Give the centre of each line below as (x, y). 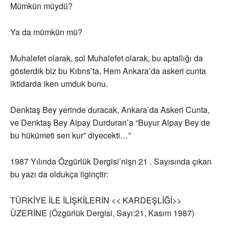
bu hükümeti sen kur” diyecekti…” (71, 135)
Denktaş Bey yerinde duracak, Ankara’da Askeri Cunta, (110, 110)
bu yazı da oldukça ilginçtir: (59, 174)
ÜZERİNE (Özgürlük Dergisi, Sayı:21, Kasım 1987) (102, 213)
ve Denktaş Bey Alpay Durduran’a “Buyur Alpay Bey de (110, 123)
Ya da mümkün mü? (46, 32)
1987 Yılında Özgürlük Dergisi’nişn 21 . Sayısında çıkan (111, 162)
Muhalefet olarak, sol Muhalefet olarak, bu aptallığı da (107, 58)
